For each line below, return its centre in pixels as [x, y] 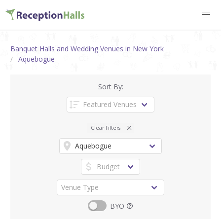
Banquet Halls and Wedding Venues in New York [87, 48]
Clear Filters [105, 128]
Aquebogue [36, 59]
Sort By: [110, 86]
